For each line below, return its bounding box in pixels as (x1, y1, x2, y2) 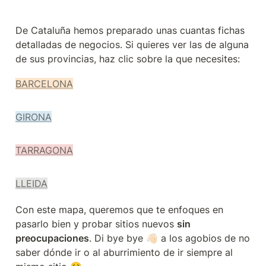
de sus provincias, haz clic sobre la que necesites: (15, 53, 240, 65)
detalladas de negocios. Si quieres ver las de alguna (15, 39, 249, 50)
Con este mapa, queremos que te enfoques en (15, 204, 223, 216)
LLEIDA (15, 178, 47, 189)
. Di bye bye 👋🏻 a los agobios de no (89, 232, 250, 244)
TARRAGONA (15, 144, 73, 156)
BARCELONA (15, 78, 73, 90)
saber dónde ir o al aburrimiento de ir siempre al (15, 246, 233, 258)
